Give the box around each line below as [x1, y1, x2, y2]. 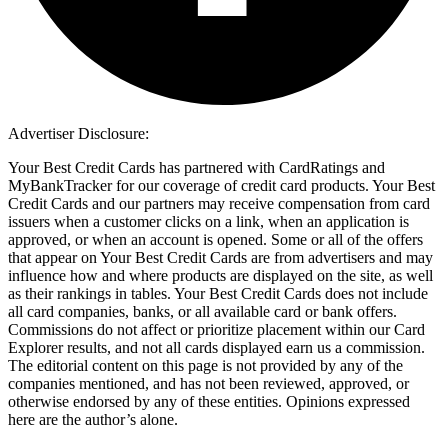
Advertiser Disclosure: [8, 125, 149, 143]
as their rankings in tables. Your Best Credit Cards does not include [8, 285, 428, 303]
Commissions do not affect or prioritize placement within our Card [8, 321, 425, 339]
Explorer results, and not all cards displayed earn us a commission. [8, 339, 425, 357]
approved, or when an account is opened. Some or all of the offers [8, 231, 423, 249]
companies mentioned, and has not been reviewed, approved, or [8, 375, 409, 393]
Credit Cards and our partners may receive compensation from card [8, 195, 430, 213]
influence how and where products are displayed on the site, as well [8, 267, 433, 285]
